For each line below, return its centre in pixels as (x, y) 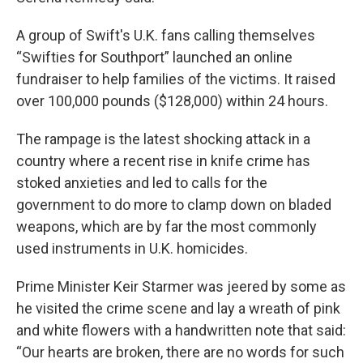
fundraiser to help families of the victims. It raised (176, 79)
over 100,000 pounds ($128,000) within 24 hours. (172, 101)
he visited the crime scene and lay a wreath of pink (178, 308)
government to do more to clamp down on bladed (174, 205)
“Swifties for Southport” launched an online (154, 57)
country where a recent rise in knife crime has (163, 161)
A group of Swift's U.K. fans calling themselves (166, 35)
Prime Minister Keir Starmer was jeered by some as (181, 286)
